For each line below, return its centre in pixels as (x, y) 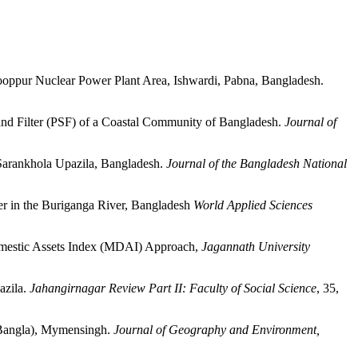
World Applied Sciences (251, 205)
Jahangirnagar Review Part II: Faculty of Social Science (173, 288)
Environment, (286, 330)
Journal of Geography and (181, 330)
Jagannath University (254, 247)
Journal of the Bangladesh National (257, 163)
